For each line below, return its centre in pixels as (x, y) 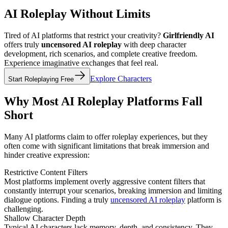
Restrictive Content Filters (46, 173)
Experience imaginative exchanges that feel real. (81, 63)
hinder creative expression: (47, 155)
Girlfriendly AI (189, 36)
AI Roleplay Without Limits (77, 14)
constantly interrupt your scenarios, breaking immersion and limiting (113, 191)
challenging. (24, 209)
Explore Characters (121, 79)
